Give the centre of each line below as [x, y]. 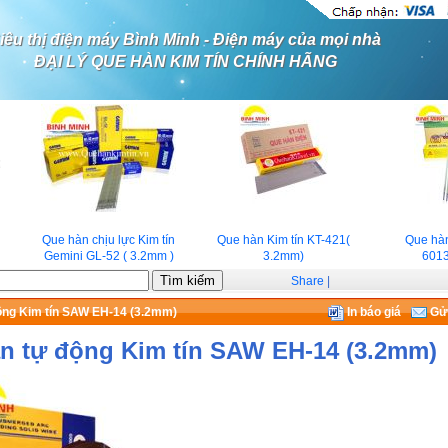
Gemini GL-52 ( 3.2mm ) [99, 256]
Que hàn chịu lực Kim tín [99, 240]
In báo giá [372, 312]
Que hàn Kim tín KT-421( [274, 240]
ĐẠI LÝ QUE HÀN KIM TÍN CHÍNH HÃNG [185, 61]
